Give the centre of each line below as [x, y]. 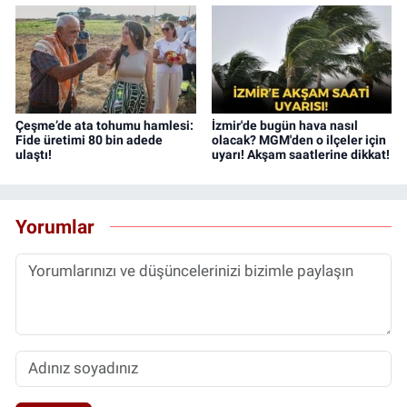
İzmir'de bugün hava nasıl [284, 125]
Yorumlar [55, 227]
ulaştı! [34, 154]
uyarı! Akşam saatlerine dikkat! [300, 154]
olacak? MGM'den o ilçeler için [298, 139]
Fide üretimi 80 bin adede [89, 139]
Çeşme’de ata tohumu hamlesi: [104, 125]
